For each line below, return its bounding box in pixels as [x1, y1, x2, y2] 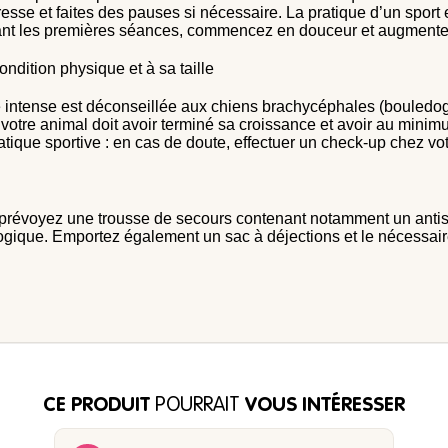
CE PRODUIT [43, 396, 150, 416]
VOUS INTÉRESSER [240, 396, 405, 416]
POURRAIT [150, 396, 240, 416]
